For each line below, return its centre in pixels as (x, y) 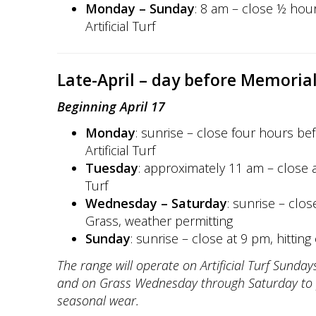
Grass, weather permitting (159, 221)
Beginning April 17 (111, 106)
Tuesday (111, 168)
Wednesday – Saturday (156, 203)
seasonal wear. (98, 300)
